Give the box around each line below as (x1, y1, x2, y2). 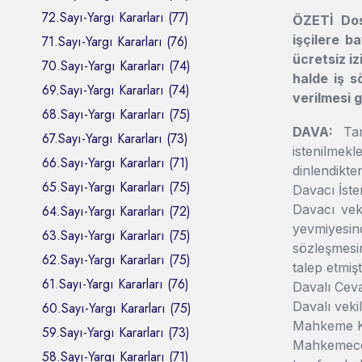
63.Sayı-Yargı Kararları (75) (42, 225, 191, 245)
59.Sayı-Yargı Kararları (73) (42, 322, 190, 342)
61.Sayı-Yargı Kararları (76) (42, 274, 189, 293)
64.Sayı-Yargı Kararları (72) (42, 201, 191, 221)
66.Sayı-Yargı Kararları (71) (42, 153, 189, 172)
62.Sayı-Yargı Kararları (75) (42, 250, 191, 269)
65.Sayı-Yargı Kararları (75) (42, 177, 191, 196)
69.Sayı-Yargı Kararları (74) (42, 80, 190, 99)
